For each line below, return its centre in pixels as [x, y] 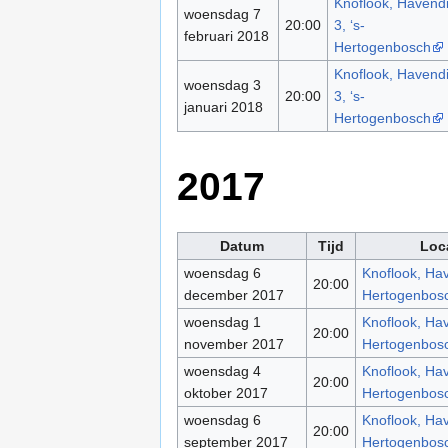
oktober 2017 [225, 392]
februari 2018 [226, 36]
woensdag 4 [222, 370]
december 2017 [233, 294]
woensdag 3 [222, 85]
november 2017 [233, 343]
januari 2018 [223, 107]
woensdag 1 [222, 321]
